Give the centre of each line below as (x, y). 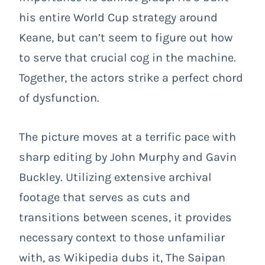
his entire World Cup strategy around (118, 17)
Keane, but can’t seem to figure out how (126, 37)
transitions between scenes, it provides (125, 217)
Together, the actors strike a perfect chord (131, 77)
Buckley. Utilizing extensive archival (115, 177)
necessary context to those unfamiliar (122, 237)
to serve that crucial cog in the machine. (127, 57)
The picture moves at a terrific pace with (127, 137)
